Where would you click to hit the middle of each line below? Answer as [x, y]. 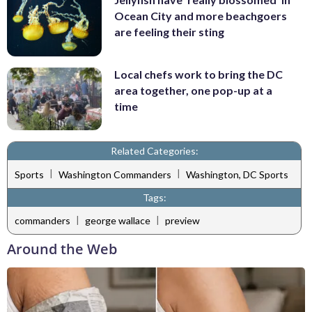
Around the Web [62, 249]
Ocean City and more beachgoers [201, 16]
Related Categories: [154, 151]
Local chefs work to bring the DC [198, 74]
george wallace [118, 221]
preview [182, 221]
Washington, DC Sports [237, 174]
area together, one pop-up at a [193, 90]
